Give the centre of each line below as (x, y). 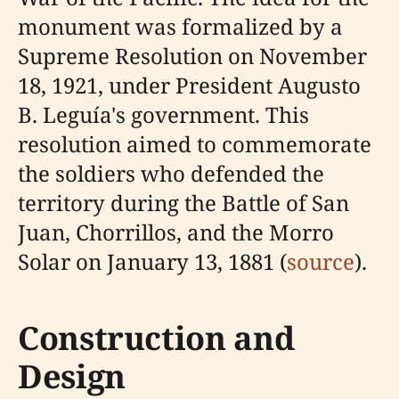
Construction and (156, 338)
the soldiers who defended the (171, 174)
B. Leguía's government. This (163, 115)
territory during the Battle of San (183, 203)
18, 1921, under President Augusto (189, 85)
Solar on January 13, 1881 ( (152, 262)
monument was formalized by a (180, 27)
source (321, 262)
